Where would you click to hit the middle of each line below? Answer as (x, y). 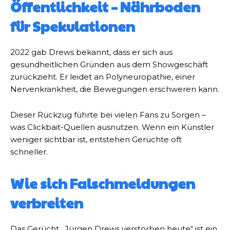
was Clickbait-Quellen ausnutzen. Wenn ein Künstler (112, 127)
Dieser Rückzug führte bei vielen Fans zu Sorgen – (108, 115)
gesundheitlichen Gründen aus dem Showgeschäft (109, 65)
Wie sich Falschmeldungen (103, 184)
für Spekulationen (73, 26)
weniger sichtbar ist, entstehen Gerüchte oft (96, 140)
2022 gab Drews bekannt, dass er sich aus (91, 52)
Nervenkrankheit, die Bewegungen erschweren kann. (115, 89)
